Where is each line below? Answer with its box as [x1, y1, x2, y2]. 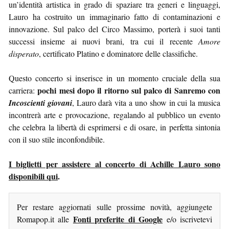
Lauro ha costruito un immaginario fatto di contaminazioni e [9, 11, 220, 22]
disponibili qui [9, 170, 58, 182]
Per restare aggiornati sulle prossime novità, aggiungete [17, 201, 212, 212]
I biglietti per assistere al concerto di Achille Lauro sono [9, 157, 220, 170]
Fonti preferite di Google [73, 213, 163, 225]
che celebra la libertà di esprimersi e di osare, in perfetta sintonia [9, 121, 220, 132]
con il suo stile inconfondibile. [9, 133, 105, 145]
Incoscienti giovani [9, 97, 72, 108]
